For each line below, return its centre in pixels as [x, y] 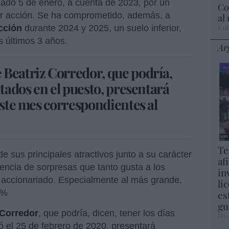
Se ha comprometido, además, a [104, 16]
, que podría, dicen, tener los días [107, 213]
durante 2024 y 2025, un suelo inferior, [102, 28]
